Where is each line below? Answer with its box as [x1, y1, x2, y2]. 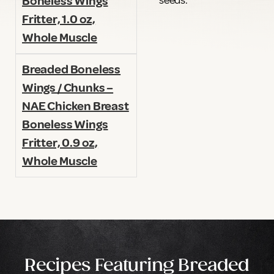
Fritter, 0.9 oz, [22, 135, 98, 151]
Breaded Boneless [22, 62, 121, 78]
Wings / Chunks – [22, 80, 114, 96]
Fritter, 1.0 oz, [22, 12, 96, 28]
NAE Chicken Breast [22, 98, 129, 114]
